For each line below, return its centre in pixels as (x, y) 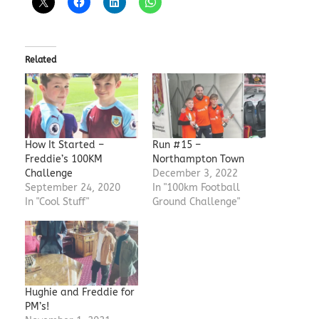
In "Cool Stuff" (57, 202)
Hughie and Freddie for (79, 292)
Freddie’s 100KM (63, 159)
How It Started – (64, 145)
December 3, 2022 (195, 173)
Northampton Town (198, 159)
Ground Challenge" (196, 202)
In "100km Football (196, 187)
